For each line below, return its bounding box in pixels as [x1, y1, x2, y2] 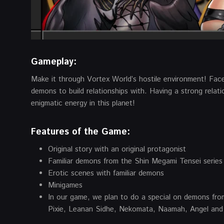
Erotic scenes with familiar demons [48, 167, 164, 178]
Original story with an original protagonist [48, 143, 186, 154]
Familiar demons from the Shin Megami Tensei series [48, 155, 222, 166]
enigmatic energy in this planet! [31, 97, 135, 108]
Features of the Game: [31, 125, 130, 138]
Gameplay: [31, 55, 76, 68]
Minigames [48, 179, 82, 190]
